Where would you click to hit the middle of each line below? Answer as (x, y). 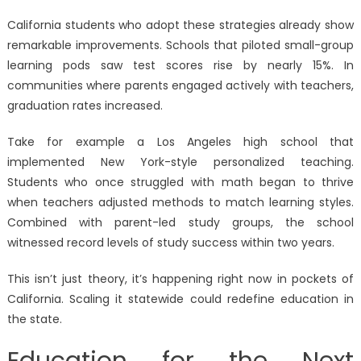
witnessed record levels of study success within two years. (170, 243)
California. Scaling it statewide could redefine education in (180, 299)
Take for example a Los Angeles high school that (180, 142)
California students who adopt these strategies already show (180, 25)
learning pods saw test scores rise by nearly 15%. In (180, 66)
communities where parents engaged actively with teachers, (180, 86)
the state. (34, 320)
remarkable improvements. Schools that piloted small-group (180, 46)
